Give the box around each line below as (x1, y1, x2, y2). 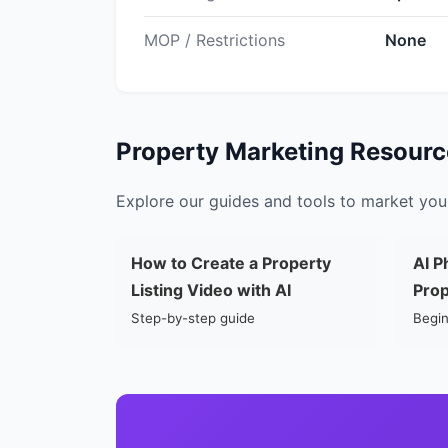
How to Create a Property (131, 253, 331, 273)
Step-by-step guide (131, 310, 255, 326)
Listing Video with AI (131, 280, 291, 300)
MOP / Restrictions (144, 30, 285, 50)
